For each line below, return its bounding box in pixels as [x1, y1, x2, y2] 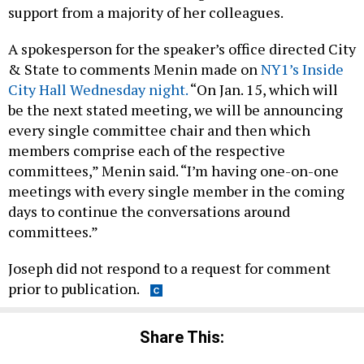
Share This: [150, 327, 224, 347]
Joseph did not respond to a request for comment [8, 258, 331, 279]
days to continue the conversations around [8, 201, 290, 222]
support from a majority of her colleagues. [8, 2, 286, 23]
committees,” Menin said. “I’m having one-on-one [8, 161, 339, 181]
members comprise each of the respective [8, 141, 285, 161]
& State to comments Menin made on [8, 59, 261, 80]
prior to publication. [8, 279, 142, 299]
